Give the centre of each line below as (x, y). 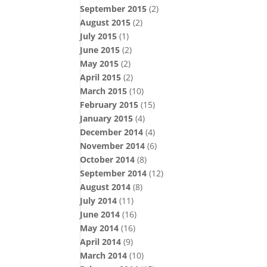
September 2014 (114, 173)
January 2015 (107, 118)
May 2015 (100, 63)
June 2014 (100, 214)
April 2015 (101, 77)
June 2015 (100, 50)
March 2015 (104, 91)
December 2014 (112, 132)
